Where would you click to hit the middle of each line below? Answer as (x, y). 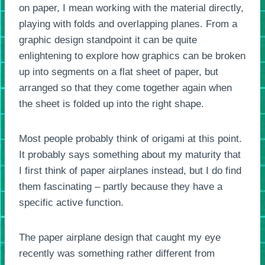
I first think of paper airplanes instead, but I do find (130, 170)
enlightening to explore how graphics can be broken (132, 56)
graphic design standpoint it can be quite (108, 40)
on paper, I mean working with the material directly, (131, 8)
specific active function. (71, 202)
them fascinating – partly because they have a (121, 186)
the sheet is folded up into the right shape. (112, 104)
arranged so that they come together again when (125, 88)
